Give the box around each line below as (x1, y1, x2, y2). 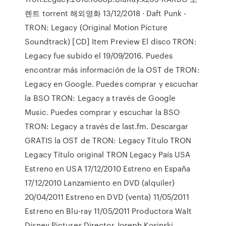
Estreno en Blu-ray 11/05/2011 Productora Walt (25, 205, 192, 216)
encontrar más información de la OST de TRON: (25, 64, 200, 75)
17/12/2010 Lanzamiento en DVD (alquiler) (25, 177, 175, 188)
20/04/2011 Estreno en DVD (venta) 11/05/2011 (25, 191, 189, 202)
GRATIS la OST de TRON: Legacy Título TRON (25, 135, 192, 146)
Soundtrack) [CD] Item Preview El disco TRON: (25, 36, 197, 47)
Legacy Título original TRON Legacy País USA (25, 149, 191, 160)
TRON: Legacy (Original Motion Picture (25, 22, 167, 33)
